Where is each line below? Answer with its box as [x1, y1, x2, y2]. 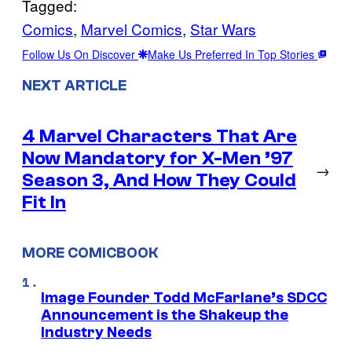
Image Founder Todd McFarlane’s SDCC [41, 289, 327, 307]
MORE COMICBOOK [22, 244, 158, 262]
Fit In [22, 191, 66, 213]
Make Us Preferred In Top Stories [148, 46, 317, 62]
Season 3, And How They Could [22, 169, 296, 191]
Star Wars [190, 17, 256, 39]
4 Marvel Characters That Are [22, 125, 297, 147]
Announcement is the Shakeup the [41, 306, 288, 324]
